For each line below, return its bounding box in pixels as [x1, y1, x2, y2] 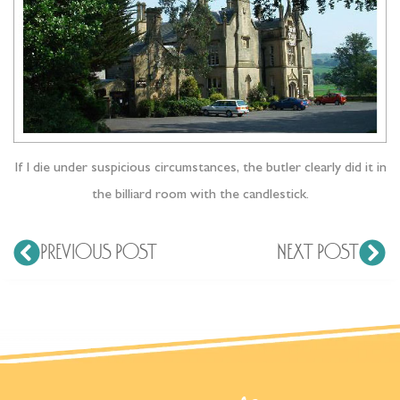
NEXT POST [277, 240, 359, 265]
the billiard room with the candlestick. [91, 188, 309, 204]
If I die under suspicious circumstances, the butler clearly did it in [13, 162, 387, 177]
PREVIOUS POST [40, 240, 157, 265]
